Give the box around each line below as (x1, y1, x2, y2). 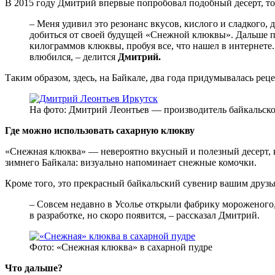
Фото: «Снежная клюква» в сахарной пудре (29, 241, 212, 252)
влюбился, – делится (29, 51, 118, 62)
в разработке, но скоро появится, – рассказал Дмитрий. (29, 209, 260, 220)
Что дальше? (5, 262, 63, 273)
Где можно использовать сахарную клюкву (5, 125, 195, 136)
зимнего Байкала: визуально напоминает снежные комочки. (5, 157, 257, 168)
